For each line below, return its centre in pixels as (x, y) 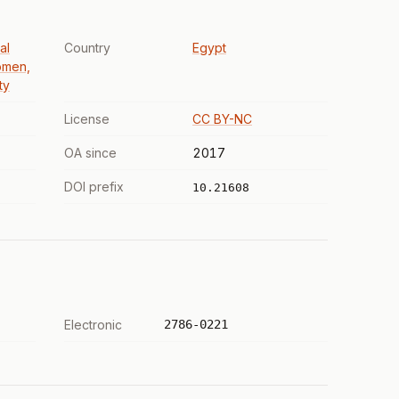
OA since (90, 153)
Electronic (93, 325)
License (87, 119)
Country (87, 48)
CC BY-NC (222, 119)
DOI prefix (94, 187)
